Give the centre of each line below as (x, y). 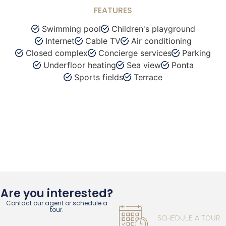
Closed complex (57, 53)
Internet (60, 41)
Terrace (148, 77)
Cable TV (103, 41)
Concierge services (135, 53)
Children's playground (153, 29)
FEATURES (113, 10)
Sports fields (99, 77)
